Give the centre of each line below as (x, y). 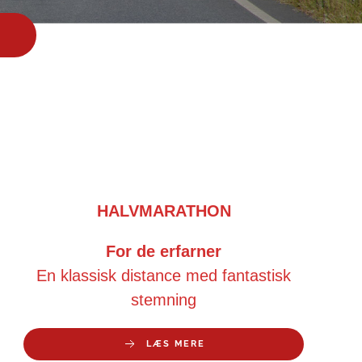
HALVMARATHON (164, 211)
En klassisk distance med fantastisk (164, 276)
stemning (164, 300)
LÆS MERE (176, 344)
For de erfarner (164, 252)
